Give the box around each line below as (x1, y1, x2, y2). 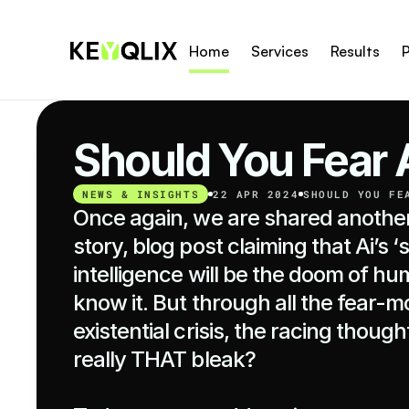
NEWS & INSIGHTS (82, 187, 200, 201)
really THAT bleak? (73, 346, 256, 372)
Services (251, 41, 309, 60)
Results (330, 41, 380, 60)
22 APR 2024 (213, 187, 299, 201)
